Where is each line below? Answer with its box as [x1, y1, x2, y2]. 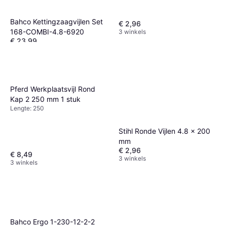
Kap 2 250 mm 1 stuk [10, 94, 81, 103]
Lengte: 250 [10, 104, 44, 112]
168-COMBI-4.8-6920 [10, 27, 84, 36]
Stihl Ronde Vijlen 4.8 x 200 [119, 127, 210, 136]
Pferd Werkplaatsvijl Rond [10, 84, 95, 93]
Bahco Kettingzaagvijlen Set [10, 17, 103, 26]
